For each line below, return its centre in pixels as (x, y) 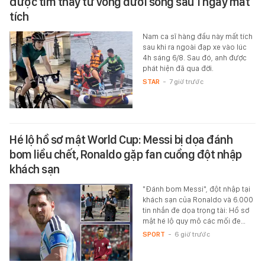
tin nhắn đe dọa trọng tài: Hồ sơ (195, 210)
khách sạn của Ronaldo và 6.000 (198, 199)
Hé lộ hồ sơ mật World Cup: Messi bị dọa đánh (121, 139)
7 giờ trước (186, 81)
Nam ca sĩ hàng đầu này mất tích (197, 36)
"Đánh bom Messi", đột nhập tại (196, 189)
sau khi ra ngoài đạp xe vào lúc (194, 47)
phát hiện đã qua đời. (178, 68)
